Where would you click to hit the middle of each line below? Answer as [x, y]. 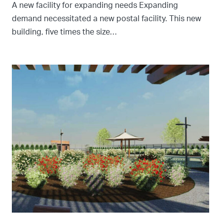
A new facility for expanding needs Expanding [95, 5]
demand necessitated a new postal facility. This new [107, 19]
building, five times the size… [64, 32]
